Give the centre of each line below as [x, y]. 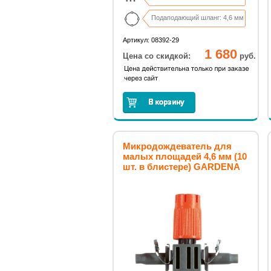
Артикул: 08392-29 [151, 40]
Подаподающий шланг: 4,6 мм [198, 18]
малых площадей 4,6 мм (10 [185, 156]
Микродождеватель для [177, 146]
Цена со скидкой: [157, 56]
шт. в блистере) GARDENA [181, 167]
